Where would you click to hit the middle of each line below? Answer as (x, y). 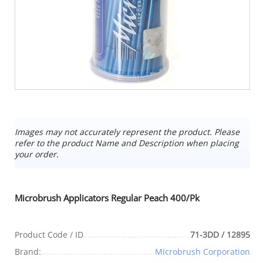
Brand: (28, 251)
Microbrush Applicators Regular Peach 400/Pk (107, 198)
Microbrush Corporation (203, 251)
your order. (37, 154)
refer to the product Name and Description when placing (127, 143)
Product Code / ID (49, 234)
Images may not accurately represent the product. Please (127, 131)
